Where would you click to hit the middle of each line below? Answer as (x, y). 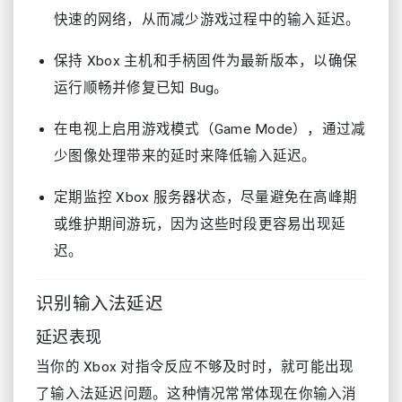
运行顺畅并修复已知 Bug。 (141, 88)
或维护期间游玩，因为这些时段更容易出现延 (200, 224)
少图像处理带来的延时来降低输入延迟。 (185, 156)
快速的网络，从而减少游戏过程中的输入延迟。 (207, 20)
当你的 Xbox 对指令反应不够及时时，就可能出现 (195, 367)
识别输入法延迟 (100, 304)
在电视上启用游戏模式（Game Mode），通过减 (210, 129)
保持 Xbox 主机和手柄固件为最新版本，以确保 (205, 61)
